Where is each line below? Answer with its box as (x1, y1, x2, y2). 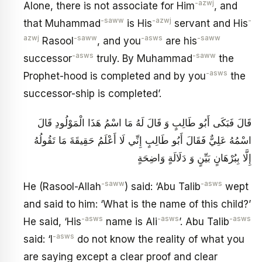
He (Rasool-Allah (23, 181, 101, 193)
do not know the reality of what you (74, 233, 244, 246)
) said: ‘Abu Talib (125, 181, 201, 193)
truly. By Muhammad (94, 53, 192, 65)
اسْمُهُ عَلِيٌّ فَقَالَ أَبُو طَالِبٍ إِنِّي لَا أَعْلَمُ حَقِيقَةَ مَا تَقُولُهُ (34, 134, 251, 146)
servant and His (171, 18, 248, 30)
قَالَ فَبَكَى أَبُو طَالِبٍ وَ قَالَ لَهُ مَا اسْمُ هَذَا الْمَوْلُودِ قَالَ (37, 116, 251, 129)
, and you (97, 35, 141, 47)
